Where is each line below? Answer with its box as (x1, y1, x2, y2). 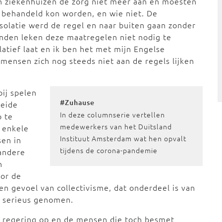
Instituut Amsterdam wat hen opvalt (60, 133, 187, 143)
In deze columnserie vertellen (60, 110, 166, 119)
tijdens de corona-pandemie (60, 145, 160, 155)
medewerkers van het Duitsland (60, 121, 172, 131)
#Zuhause (60, 98, 95, 107)
